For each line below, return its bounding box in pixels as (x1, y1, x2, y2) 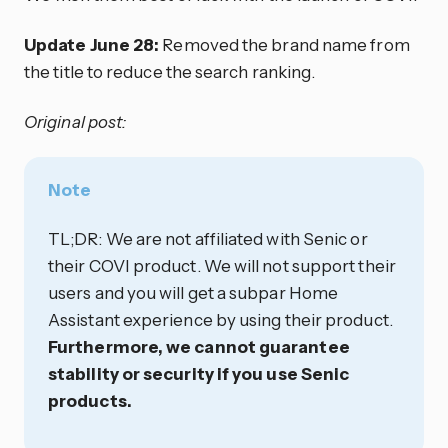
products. (48, 390, 132, 412)
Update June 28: (24, 33, 160, 55)
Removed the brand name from (159, 33, 410, 55)
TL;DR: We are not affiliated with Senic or (48, 228, 368, 250)
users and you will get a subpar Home (48, 282, 339, 304)
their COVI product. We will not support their (48, 255, 396, 277)
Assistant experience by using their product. (48, 309, 393, 331)
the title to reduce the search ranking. (24, 60, 316, 82)
